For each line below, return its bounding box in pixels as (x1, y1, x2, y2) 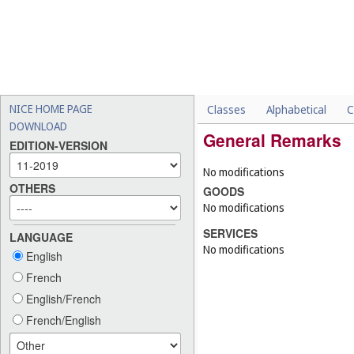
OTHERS (9, 180, 55, 197)
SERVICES (203, 225, 258, 242)
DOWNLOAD (9, 119, 67, 134)
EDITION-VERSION (9, 137, 107, 154)
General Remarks (203, 128, 341, 152)
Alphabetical (266, 102, 326, 117)
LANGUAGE (9, 229, 73, 246)
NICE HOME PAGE (9, 101, 92, 116)
